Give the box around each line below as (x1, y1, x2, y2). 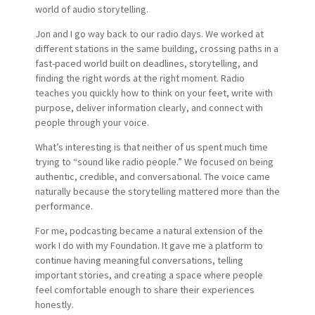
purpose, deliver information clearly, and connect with (34, 101, 263, 114)
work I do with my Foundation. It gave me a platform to (34, 238, 263, 252)
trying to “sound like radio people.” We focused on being (34, 155, 274, 168)
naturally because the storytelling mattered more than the (34, 184, 280, 198)
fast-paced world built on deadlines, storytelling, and (34, 56, 258, 70)
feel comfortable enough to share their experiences (34, 283, 255, 296)
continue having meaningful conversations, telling (34, 253, 243, 266)
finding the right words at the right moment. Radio (34, 71, 245, 84)
